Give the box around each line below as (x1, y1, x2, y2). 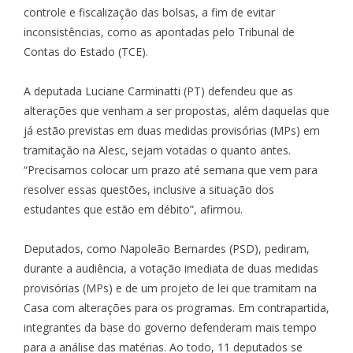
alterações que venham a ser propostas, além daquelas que (24, 102, 329, 118)
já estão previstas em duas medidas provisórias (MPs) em (24, 122, 320, 138)
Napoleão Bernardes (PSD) (120, 240, 258, 256)
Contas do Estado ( (24, 43, 121, 59)
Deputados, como (24, 240, 120, 256)
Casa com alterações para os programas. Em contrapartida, (24, 299, 329, 315)
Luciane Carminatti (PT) (85, 83, 205, 98)
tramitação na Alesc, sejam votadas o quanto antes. (24, 142, 291, 158)
